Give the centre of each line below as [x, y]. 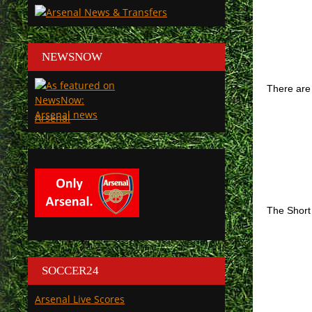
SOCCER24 [70, 271]
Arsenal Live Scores [80, 299]
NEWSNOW [72, 57]
